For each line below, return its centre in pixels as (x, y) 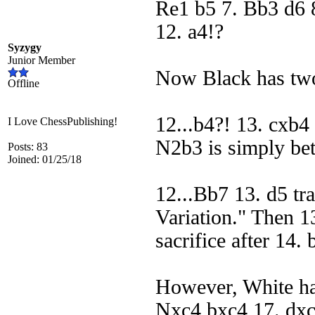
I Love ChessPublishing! (63, 121)
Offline (24, 83)
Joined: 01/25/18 (45, 159)
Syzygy (25, 47)
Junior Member (41, 60)
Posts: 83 (28, 147)
